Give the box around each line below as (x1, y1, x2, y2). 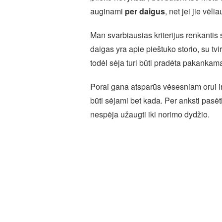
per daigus (125, 5, 165, 17)
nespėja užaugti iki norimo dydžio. (90, 108, 210, 120)
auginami (90, 5, 125, 17)
